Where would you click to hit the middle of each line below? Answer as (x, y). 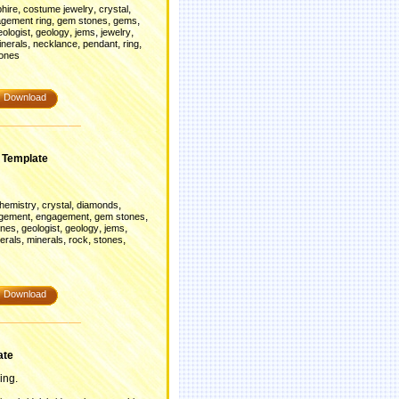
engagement (62, 216)
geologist (41, 228)
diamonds (98, 205)
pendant (100, 44)
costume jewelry (58, 9)
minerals (45, 240)
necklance (55, 44)
